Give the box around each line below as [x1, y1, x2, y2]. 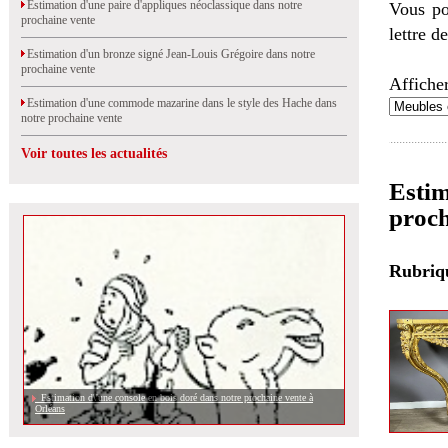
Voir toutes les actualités [21, 146, 167, 161]
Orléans [35, 403, 65, 414]
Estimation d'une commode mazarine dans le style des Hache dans [21, 96, 337, 110]
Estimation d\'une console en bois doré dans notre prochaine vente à [35, 392, 313, 403]
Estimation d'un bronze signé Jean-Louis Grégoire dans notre [21, 47, 315, 61]
